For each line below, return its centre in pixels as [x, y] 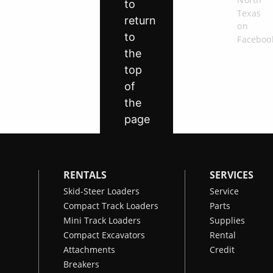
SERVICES [232, 175]
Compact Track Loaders [111, 206]
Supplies [227, 220]
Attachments [89, 250]
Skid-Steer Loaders [101, 191]
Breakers [81, 264]
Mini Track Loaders [102, 220]
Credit [222, 250]
